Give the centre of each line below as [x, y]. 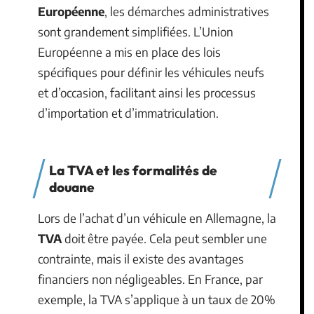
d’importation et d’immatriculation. [128, 113]
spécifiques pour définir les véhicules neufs [151, 73]
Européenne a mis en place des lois [129, 52]
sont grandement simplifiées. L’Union [136, 32]
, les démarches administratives [187, 12]
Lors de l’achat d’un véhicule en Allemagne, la [157, 218]
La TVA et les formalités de [133, 170]
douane [72, 187]
